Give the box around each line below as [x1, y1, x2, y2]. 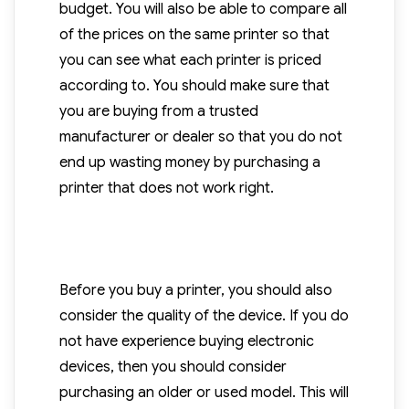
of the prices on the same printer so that [58, 26, 330, 45]
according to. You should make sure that [58, 77, 330, 96]
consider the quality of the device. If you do [58, 307, 349, 326]
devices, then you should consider [58, 358, 287, 377]
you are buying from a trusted [58, 102, 258, 121]
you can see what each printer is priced [58, 51, 321, 70]
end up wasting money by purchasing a [58, 153, 320, 173]
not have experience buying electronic [58, 332, 314, 351]
